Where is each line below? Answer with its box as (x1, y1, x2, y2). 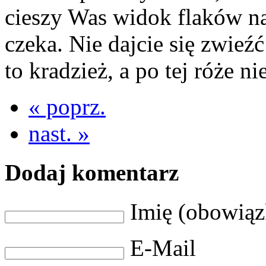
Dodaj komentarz (5, 159, 179, 185)
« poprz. (28, 93, 106, 119)
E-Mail (130, 235, 196, 261)
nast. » (28, 120, 90, 146)
